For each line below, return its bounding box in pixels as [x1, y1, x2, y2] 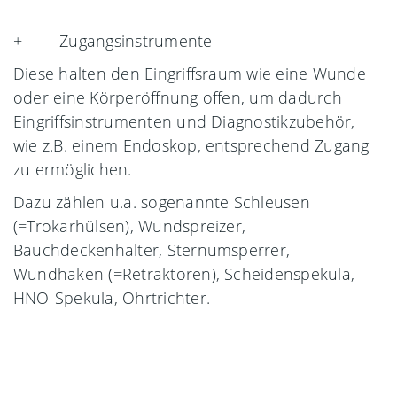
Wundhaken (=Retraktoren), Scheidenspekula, [13, 262, 355, 284]
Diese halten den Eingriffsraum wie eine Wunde [13, 62, 366, 84]
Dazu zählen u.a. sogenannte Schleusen [13, 191, 310, 213]
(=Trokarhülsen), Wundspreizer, [13, 214, 246, 237]
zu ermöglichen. [13, 158, 132, 180]
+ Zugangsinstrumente [13, 29, 213, 51]
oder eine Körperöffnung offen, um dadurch [13, 86, 342, 108]
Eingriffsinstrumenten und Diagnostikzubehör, [13, 110, 355, 132]
